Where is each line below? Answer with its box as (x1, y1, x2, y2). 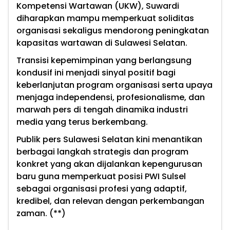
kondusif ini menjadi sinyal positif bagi (16, 67, 176, 79)
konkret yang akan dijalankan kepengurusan (16, 158, 202, 170)
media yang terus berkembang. (16, 116, 148, 128)
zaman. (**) (16, 207, 66, 220)
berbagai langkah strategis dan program (16, 146, 188, 158)
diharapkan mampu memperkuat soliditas (16, 12, 194, 25)
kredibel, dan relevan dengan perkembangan (16, 195, 204, 207)
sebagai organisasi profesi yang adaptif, (16, 183, 187, 195)
